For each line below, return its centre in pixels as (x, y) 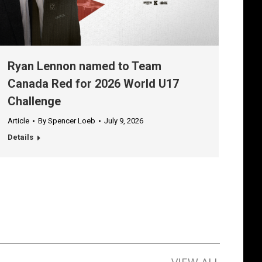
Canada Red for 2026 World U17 (93, 84)
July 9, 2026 (124, 121)
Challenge (34, 101)
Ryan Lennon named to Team (85, 66)
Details (20, 137)
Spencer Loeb (72, 121)
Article (18, 121)
